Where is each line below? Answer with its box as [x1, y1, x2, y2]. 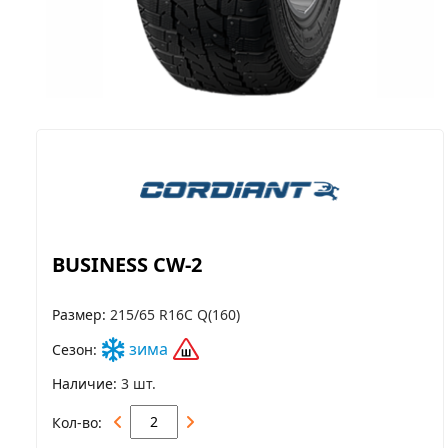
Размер [52, 305, 102, 325]
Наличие [52, 373, 113, 393]
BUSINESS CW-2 [52, 250, 202, 278]
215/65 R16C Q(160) [110, 305, 240, 325]
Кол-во [52, 412, 98, 432]
